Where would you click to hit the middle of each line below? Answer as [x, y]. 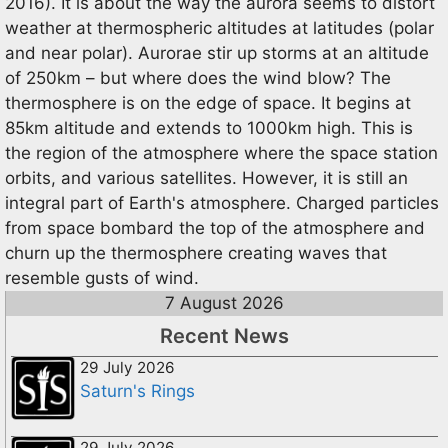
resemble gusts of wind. [102, 278]
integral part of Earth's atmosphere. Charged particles [222, 203]
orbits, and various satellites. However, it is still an [206, 178]
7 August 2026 [224, 303]
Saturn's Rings [137, 391]
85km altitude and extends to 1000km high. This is [209, 128]
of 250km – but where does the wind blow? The [198, 78]
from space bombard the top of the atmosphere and [215, 228]
